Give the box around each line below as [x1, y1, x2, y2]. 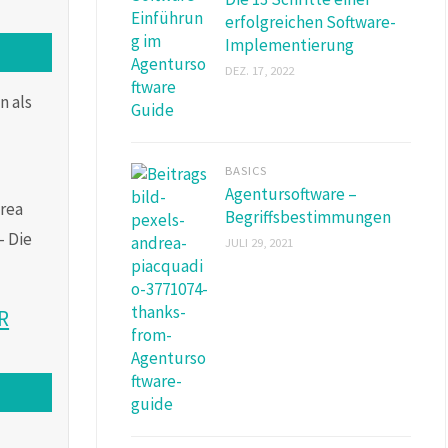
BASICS [225, 161, 267, 178]
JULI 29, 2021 [225, 233, 293, 250]
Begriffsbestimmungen [225, 205, 391, 228]
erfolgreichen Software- [225, 10, 396, 33]
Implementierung [225, 33, 354, 56]
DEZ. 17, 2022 [225, 61, 294, 78]
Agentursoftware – [225, 182, 357, 205]
